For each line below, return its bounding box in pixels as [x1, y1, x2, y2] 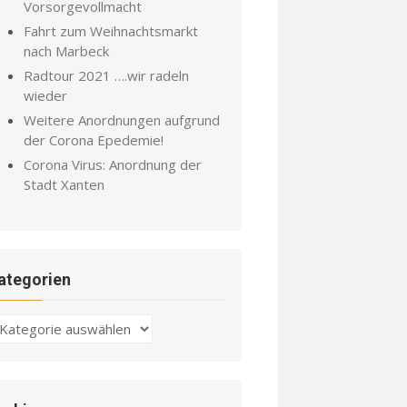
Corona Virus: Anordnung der [24, 155, 202, 174]
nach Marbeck [24, 42, 109, 60]
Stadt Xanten [24, 175, 104, 194]
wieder [24, 86, 67, 104]
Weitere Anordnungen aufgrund [24, 111, 220, 129]
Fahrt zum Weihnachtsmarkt [24, 22, 198, 40]
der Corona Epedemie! [24, 131, 164, 149]
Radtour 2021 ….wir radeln [24, 66, 189, 84]
